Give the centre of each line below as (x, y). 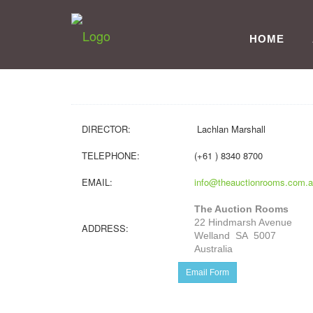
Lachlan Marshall (230, 129)
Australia (213, 249)
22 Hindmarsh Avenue (243, 222)
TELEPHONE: (111, 155)
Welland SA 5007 (235, 235)
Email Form (208, 272)
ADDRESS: (105, 228)
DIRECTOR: (106, 129)
